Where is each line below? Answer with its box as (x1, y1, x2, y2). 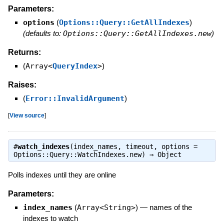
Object (157, 150, 181, 158)
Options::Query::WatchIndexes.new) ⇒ (13, 150, 157, 158)
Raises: (7, 80, 36, 89)
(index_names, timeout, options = (69, 142, 197, 150)
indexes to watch (22, 213, 78, 222)
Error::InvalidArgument (25, 93, 124, 103)
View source (9, 111, 44, 118)
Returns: (7, 47, 41, 56)
